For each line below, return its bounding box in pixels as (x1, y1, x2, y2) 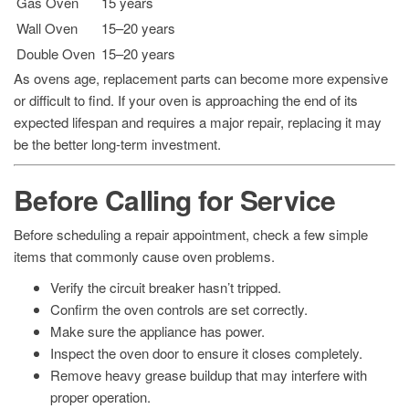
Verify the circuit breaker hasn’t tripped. (50, 278, 281, 298)
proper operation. (50, 387, 151, 407)
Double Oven (16, 44, 95, 64)
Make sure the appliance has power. (50, 321, 265, 341)
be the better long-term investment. (14, 134, 221, 154)
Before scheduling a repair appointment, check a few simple (14, 225, 368, 245)
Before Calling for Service (14, 180, 336, 220)
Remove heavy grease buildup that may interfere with (50, 365, 367, 385)
